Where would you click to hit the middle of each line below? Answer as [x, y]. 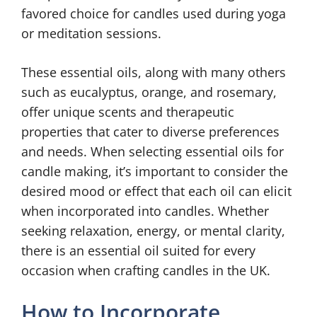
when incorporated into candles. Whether [145, 211]
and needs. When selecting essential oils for [152, 151]
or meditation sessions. [91, 33]
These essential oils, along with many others [154, 72]
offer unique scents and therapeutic [128, 112]
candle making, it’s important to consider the [155, 171]
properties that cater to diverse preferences [150, 132]
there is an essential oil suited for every [138, 250]
